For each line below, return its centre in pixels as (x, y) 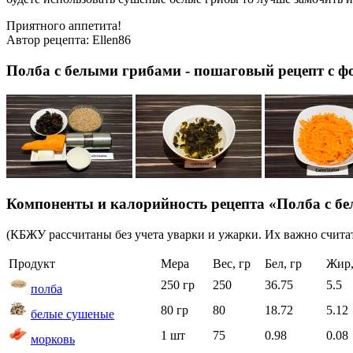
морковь (53, 340)
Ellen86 (111, 40)
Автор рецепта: (49, 40)
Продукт (32, 264)
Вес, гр (232, 264)
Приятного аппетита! (64, 26)
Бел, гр (283, 264)
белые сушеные (72, 314)
